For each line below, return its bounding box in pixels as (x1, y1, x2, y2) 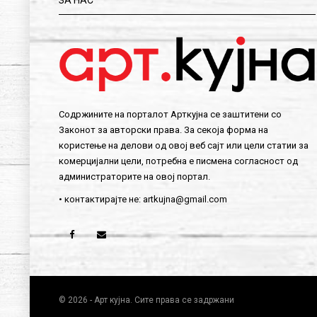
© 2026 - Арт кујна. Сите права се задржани (58, 295, 234, 306)
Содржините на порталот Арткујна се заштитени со (58, 109, 282, 120)
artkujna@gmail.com (142, 194, 227, 205)
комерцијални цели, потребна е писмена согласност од (58, 156, 298, 167)
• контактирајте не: (58, 194, 143, 205)
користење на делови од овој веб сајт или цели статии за (58, 140, 309, 151)
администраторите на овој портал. (58, 171, 210, 183)
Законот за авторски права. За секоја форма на (58, 125, 268, 136)
